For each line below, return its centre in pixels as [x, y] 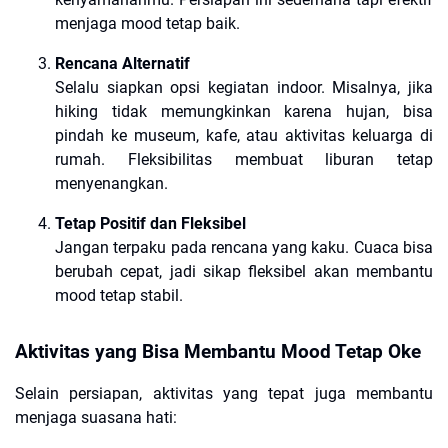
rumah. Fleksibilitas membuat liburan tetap [244, 160]
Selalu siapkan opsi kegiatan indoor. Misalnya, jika [244, 88]
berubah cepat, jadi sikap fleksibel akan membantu [244, 272]
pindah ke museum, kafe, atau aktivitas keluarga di [244, 136]
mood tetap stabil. [119, 296]
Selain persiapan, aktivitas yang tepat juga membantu [224, 394]
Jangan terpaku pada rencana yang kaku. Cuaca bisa [244, 248]
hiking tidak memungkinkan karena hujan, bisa [244, 112]
